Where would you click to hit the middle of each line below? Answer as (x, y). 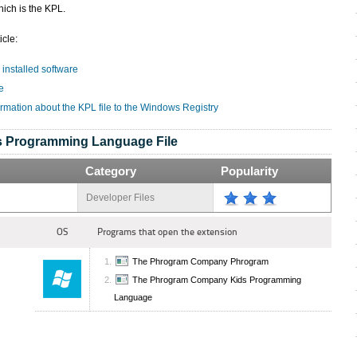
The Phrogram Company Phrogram (200, 262)
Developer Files (120, 198)
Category (111, 171)
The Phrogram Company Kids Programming (217, 280)
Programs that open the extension (167, 232)
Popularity (249, 171)
